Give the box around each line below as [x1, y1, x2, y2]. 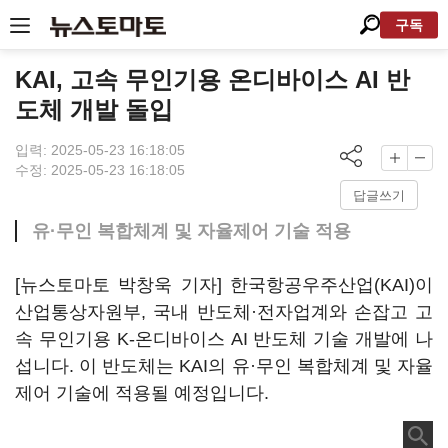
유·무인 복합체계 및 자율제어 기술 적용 [32, 221, 351, 241]
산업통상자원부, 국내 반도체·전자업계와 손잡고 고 [15, 302, 433, 322]
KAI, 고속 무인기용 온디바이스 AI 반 [15, 66, 410, 93]
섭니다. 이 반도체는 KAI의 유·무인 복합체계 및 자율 [15, 356, 433, 376]
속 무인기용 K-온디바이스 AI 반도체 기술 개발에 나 [15, 329, 433, 349]
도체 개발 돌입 [15, 96, 173, 123]
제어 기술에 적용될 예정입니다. [15, 383, 269, 403]
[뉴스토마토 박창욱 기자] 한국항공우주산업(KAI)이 [15, 275, 433, 295]
